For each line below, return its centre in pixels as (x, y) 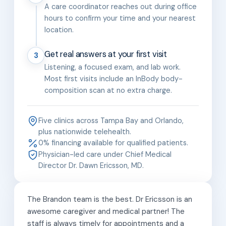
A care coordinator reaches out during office (121, 7)
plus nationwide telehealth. (85, 132)
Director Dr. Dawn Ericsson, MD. (91, 166)
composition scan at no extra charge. (108, 91)
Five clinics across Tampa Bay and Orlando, (111, 121)
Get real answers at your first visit (106, 54)
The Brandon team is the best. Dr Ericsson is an (110, 200)
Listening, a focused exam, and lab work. (112, 67)
